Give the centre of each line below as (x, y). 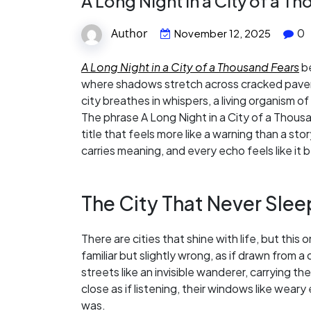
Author (129, 34)
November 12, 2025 (222, 33)
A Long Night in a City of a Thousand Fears (190, 67)
